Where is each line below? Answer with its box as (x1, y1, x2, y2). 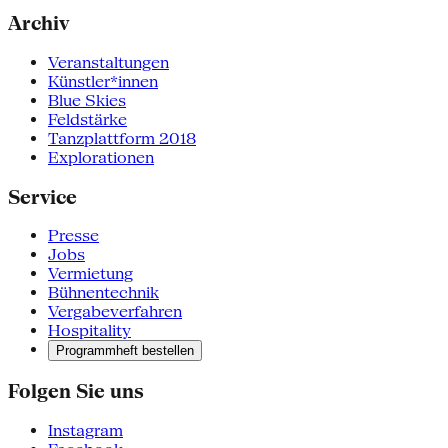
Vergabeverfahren (48, 302, 182, 322)
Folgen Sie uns (8, 380, 144, 403)
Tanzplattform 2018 (48, 128, 196, 148)
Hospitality (48, 321, 131, 341)
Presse (48, 226, 99, 246)
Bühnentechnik (48, 283, 159, 303)
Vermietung (48, 264, 133, 284)
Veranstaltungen (48, 52, 169, 72)
